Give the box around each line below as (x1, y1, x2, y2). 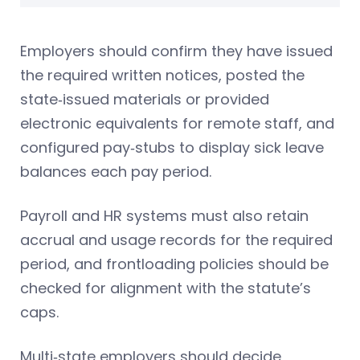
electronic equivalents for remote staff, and (20, 112, 334, 133)
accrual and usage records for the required (20, 229, 333, 250)
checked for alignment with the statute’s (20, 277, 311, 298)
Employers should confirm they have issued (20, 40, 333, 61)
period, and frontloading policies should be (20, 253, 329, 274)
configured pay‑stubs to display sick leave (20, 137, 324, 157)
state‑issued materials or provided (20, 88, 269, 109)
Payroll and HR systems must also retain (20, 205, 309, 226)
